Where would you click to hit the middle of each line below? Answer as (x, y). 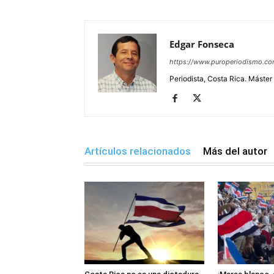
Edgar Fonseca (202, 44)
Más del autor (235, 151)
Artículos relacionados (138, 151)
